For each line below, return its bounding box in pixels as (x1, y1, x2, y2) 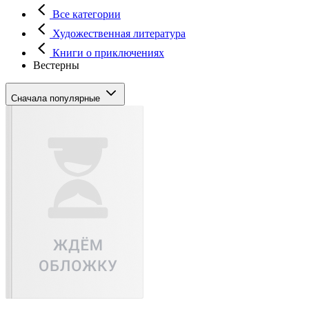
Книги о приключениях (50, 46, 164, 59)
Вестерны (33, 59, 79, 71)
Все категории (50, 8, 121, 20)
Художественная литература (50, 27, 186, 39)
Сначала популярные (11, 92, 103, 103)
